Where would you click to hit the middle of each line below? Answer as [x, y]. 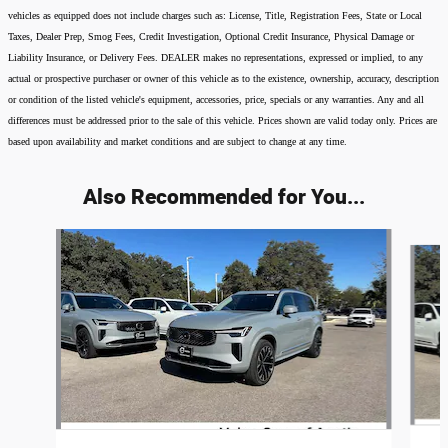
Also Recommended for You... [224, 196]
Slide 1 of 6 [40, 238]
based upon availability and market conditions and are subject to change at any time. [177, 142]
